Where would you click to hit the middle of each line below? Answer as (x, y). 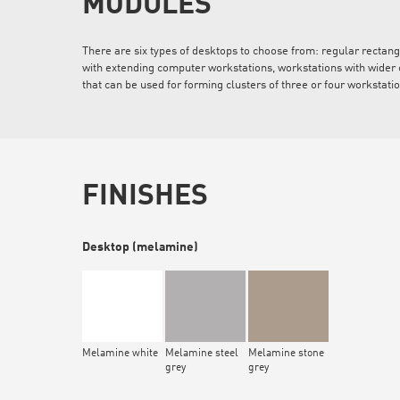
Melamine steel (202, 354)
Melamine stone (286, 354)
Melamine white (120, 354)
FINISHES (145, 198)
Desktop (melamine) (140, 248)
